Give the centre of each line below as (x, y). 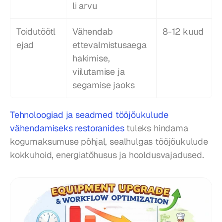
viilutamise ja (99, 72)
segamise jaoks (104, 85)
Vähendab (93, 32)
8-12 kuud (183, 32)
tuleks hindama (156, 128)
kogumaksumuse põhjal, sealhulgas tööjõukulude (109, 142)
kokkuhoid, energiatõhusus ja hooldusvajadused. (107, 155)
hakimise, (91, 58)
